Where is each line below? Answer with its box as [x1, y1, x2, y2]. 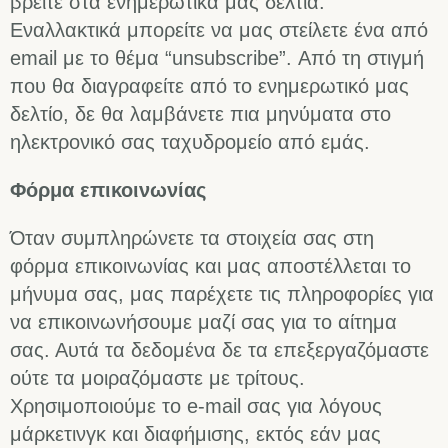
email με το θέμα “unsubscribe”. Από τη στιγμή [10, 47, 424, 70]
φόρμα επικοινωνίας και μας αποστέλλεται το [10, 255, 411, 278]
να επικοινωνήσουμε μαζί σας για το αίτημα [10, 311, 397, 334]
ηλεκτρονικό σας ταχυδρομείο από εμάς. [10, 131, 370, 154]
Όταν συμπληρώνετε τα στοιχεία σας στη [10, 227, 374, 250]
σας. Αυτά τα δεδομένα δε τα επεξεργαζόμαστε [10, 339, 429, 362]
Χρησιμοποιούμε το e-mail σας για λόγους [10, 395, 382, 418]
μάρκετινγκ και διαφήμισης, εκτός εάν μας [10, 423, 381, 446]
